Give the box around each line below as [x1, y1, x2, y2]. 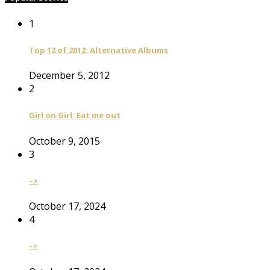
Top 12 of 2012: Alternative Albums [29, 44, 168, 55]
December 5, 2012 [29, 69, 110, 83]
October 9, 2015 [29, 134, 100, 148]
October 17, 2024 [29, 199, 105, 213]
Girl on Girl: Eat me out [29, 110, 121, 121]
